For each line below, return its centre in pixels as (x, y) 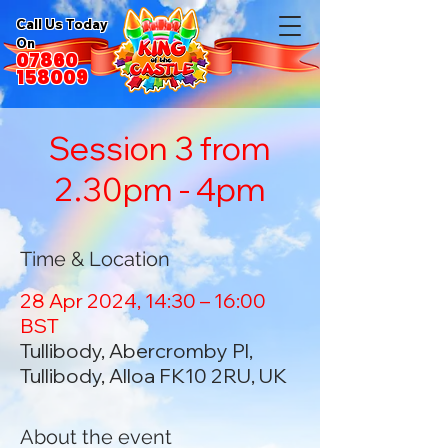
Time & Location (95, 259)
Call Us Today (62, 24)
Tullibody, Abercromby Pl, (136, 350)
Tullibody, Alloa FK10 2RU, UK (153, 375)
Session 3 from (160, 148)
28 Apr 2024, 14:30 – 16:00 (143, 300)
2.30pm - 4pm (160, 189)
